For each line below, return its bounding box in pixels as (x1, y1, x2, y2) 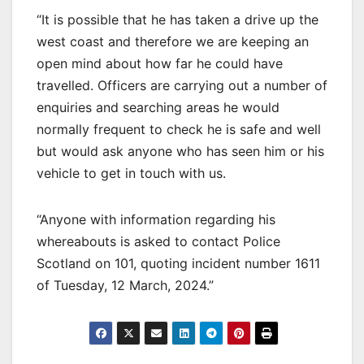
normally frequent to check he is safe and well (37, 121, 321, 138)
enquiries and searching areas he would (37, 99, 279, 116)
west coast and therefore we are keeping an (37, 33, 309, 50)
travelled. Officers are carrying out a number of (37, 77, 327, 94)
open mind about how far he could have (37, 55, 283, 72)
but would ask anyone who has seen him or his (37, 143, 324, 160)
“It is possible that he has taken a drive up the (37, 11, 318, 28)
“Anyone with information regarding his (37, 211, 275, 228)
